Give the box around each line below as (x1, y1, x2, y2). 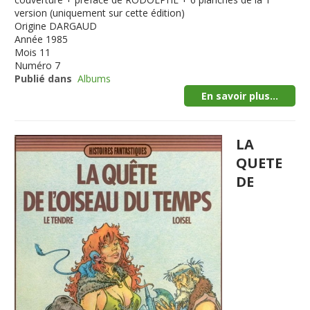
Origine (15, 19, 47, 33)
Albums (77, 72, 111, 85)
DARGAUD (49, 19, 98, 33)
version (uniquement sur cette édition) (15, 6, 185, 19)
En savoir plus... (201, 89, 278, 102)
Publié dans (15, 72, 73, 85)
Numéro (15, 59, 53, 72)
